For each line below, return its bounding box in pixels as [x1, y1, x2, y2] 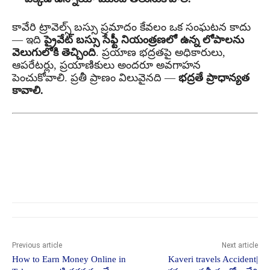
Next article [221, 241, 258, 250]
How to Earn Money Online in [12, 254, 126, 265]
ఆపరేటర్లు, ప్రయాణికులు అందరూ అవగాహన [12, 59, 201, 72]
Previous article [12, 241, 62, 250]
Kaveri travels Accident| [168, 254, 258, 265]
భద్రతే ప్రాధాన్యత [178, 72, 250, 84]
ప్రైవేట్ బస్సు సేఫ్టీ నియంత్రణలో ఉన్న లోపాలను [44, 34, 244, 46]
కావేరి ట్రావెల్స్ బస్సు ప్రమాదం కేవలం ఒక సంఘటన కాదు [12, 21, 251, 34]
